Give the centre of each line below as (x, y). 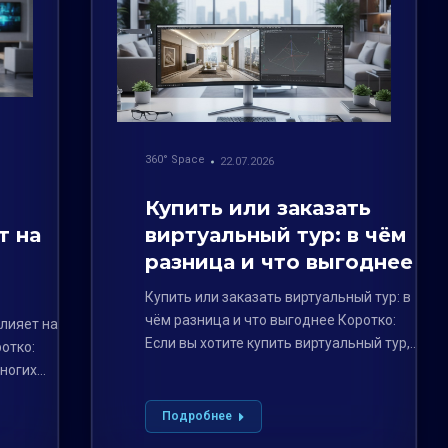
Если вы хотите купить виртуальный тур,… (281, 343)
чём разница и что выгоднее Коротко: (270, 320)
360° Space (174, 160)
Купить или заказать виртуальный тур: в (277, 297)
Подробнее (196, 416)
